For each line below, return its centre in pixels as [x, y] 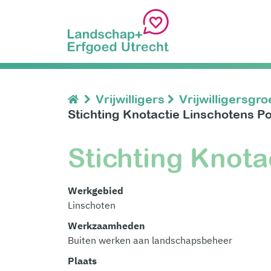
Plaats [82, 261]
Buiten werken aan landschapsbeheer [150, 240]
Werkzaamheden [106, 226]
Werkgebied [96, 191]
